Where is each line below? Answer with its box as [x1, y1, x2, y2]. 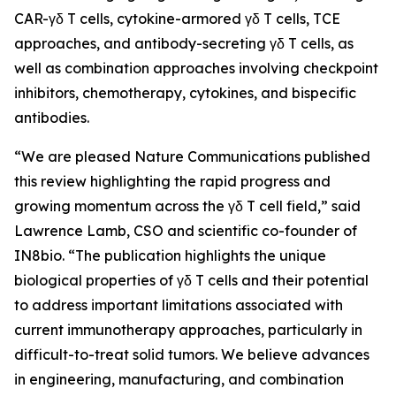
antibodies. [14, 109, 89, 126]
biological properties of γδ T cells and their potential [14, 271, 369, 289]
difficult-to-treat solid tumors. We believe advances [14, 346, 369, 363]
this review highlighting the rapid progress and [14, 172, 331, 190]
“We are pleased [14, 148, 134, 165]
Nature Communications [134, 148, 301, 165]
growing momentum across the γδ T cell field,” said [14, 197, 361, 215]
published [301, 148, 370, 165]
